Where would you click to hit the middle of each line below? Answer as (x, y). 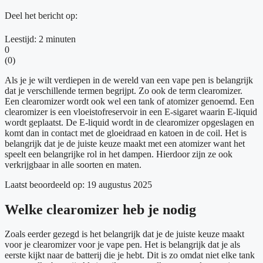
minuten (61, 39)
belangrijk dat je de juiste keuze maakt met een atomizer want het (125, 143)
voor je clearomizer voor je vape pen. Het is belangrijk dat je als (122, 245)
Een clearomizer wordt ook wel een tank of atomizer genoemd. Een (129, 101)
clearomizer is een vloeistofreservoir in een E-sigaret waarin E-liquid (131, 112)
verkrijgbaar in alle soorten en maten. (73, 164)
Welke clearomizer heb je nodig (100, 209)
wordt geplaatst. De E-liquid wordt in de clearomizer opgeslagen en (129, 122)
